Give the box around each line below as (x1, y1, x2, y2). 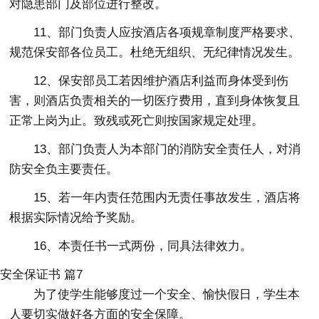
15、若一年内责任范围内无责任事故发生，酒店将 (33, 190, 301, 204)
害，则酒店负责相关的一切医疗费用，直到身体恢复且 (9, 93, 300, 108)
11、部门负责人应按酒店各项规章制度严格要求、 (33, 25, 301, 39)
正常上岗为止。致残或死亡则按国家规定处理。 (9, 113, 264, 127)
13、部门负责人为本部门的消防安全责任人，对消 (33, 142, 301, 156)
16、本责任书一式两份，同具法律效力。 (33, 239, 253, 253)
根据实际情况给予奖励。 (9, 210, 143, 224)
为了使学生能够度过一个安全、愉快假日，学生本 (33, 287, 300, 301)
